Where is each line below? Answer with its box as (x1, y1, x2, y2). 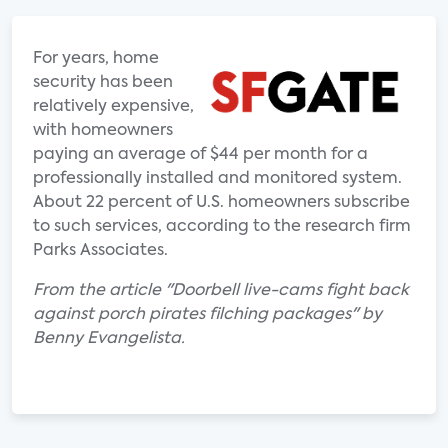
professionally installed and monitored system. (33, 171, 402, 187)
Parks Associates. (33, 243, 168, 259)
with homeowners (33, 123, 173, 139)
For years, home (33, 51, 159, 67)
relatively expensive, (33, 99, 194, 115)
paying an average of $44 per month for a (33, 147, 368, 163)
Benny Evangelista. (33, 331, 189, 347)
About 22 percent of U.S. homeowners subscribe (33, 195, 410, 211)
